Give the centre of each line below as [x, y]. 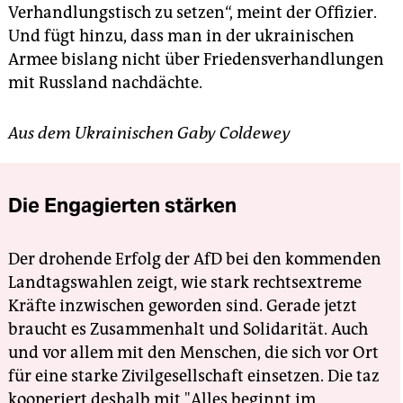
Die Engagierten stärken [122, 206]
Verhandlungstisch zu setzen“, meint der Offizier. [193, 13]
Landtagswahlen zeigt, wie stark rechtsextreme [185, 283]
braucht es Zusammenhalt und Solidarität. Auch [188, 330]
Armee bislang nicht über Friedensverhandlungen [196, 60]
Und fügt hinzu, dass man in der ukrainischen [181, 36]
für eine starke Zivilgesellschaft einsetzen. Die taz [194, 376]
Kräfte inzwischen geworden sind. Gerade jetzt [183, 306]
